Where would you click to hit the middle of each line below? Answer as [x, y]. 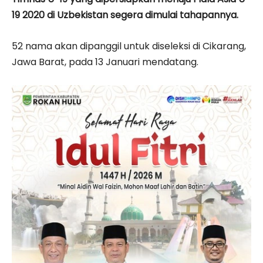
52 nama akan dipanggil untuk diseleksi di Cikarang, [129, 46]
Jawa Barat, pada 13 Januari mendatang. [105, 62]
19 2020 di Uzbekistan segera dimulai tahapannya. [125, 15]
